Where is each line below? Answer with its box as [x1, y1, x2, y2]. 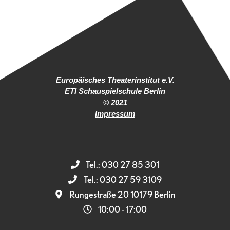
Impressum [95, 109, 135, 118]
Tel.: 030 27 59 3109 [83, 174, 162, 185]
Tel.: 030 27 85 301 [86, 159, 160, 170]
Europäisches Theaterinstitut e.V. [55, 75, 175, 84]
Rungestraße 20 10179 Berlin [69, 188, 176, 200]
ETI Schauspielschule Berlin [65, 86, 165, 95]
